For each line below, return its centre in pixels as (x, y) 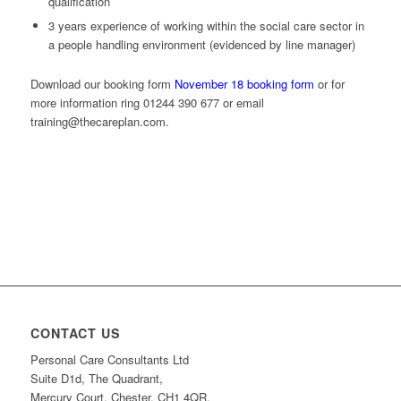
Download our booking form (102, 84)
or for (329, 84)
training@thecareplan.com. (99, 122)
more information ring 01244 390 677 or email (147, 103)
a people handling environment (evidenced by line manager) (201, 45)
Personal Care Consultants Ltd (109, 360)
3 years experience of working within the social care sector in (206, 26)
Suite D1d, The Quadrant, (96, 379)
